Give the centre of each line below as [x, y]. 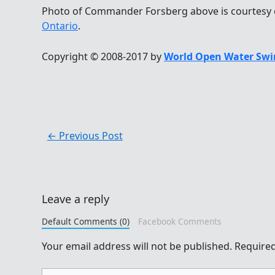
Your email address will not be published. [137, 246]
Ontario [60, 26]
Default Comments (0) [86, 222]
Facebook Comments [180, 222]
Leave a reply [76, 199]
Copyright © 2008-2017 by [103, 56]
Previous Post [89, 136]
